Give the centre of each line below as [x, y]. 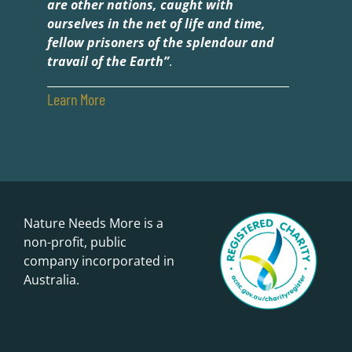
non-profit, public [75, 242]
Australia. [51, 280]
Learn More [76, 99]
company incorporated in [99, 261]
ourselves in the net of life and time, [156, 24]
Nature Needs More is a [93, 224]
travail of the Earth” [108, 62]
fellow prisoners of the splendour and [160, 43]
